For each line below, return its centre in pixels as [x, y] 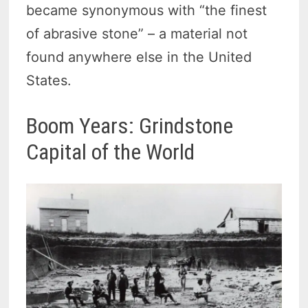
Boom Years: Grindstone [130, 126]
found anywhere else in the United [139, 57]
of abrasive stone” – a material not [137, 34]
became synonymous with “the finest [147, 11]
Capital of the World [111, 152]
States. [49, 81]
